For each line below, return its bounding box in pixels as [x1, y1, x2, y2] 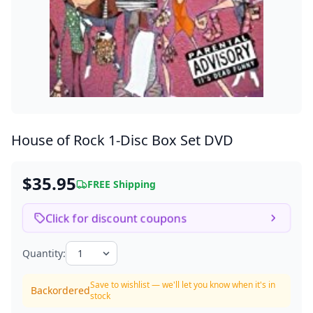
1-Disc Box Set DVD [108, 131, 233, 150]
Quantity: [22, 246, 66, 260]
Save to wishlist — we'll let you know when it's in [90, 279, 275, 291]
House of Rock [11, 131, 108, 150]
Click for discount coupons [44, 210, 187, 226]
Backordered [31, 284, 90, 297]
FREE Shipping [87, 177, 156, 191]
